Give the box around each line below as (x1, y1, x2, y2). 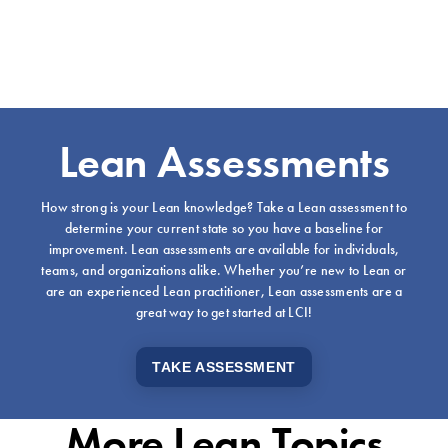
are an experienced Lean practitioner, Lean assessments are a (45, 282, 403, 301)
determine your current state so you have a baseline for (64, 219, 384, 238)
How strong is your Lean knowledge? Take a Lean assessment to (41, 198, 407, 217)
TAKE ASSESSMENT (152, 359, 296, 376)
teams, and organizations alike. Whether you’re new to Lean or (41, 261, 407, 280)
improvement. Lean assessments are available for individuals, (48, 240, 400, 259)
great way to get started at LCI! (135, 303, 313, 322)
